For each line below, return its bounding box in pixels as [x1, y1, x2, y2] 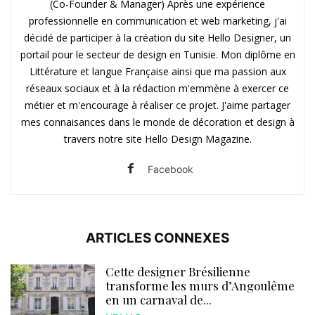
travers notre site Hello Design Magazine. [63, 131, 252, 146]
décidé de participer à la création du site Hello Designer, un [24, 30, 291, 44]
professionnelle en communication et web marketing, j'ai [28, 13, 287, 27]
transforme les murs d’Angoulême [105, 277, 295, 293]
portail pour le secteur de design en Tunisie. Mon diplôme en [20, 47, 295, 61]
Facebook [147, 162, 193, 175]
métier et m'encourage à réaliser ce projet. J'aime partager [25, 98, 290, 112]
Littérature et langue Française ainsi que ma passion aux [29, 64, 286, 78]
